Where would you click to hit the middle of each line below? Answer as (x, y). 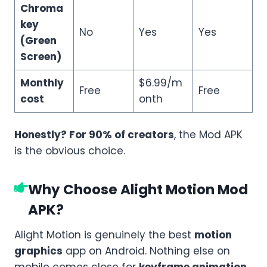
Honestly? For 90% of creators (94, 134)
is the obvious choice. (70, 150)
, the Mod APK (208, 134)
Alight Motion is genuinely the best (104, 235)
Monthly (42, 83)
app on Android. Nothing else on (146, 251)
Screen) (41, 56)
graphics (38, 251)
